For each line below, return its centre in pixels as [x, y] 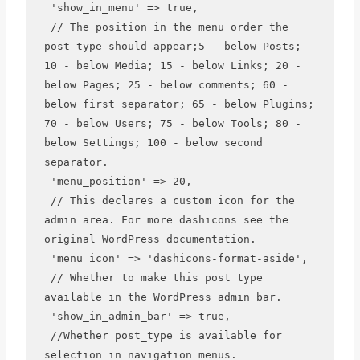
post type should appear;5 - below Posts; [172, 47]
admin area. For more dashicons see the [166, 220]
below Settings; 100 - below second [153, 143]
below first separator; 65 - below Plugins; [179, 104]
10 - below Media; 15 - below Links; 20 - [172, 66]
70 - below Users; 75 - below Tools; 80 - [172, 124]
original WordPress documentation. [150, 239]
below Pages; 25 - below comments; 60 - [166, 85]
